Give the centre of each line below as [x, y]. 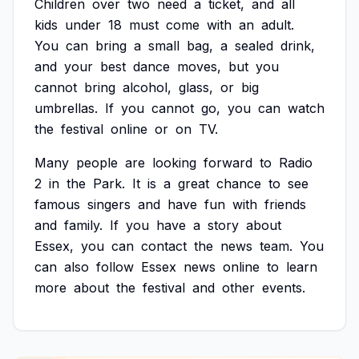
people [97, 163]
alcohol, [147, 87]
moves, [199, 67]
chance [239, 184]
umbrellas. [66, 108]
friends [285, 204]
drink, [298, 46]
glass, [196, 87]
